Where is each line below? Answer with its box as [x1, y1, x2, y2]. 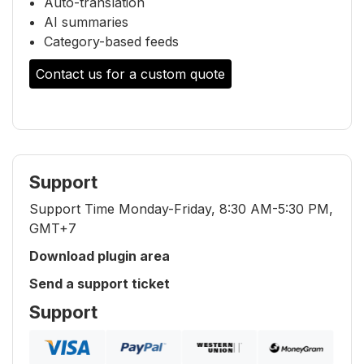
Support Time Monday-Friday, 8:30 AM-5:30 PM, [29, 201, 333, 217]
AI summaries [44, 14, 128, 30]
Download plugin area [29, 248, 170, 264]
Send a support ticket [29, 275, 170, 292]
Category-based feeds [44, 33, 179, 50]
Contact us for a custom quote [36, 66, 225, 82]
